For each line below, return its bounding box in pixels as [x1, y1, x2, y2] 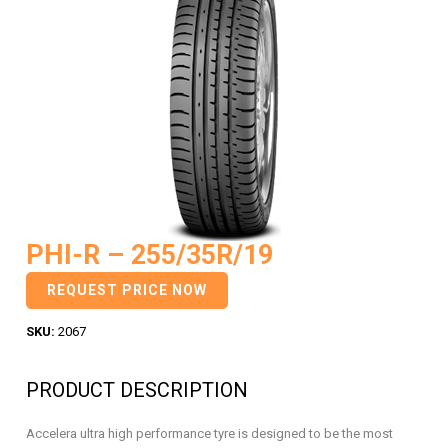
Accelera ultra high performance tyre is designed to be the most [26, 426, 393, 441]
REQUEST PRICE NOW [47, 282, 207, 298]
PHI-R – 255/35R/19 [26, 239, 273, 271]
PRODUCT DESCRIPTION [26, 378, 248, 402]
